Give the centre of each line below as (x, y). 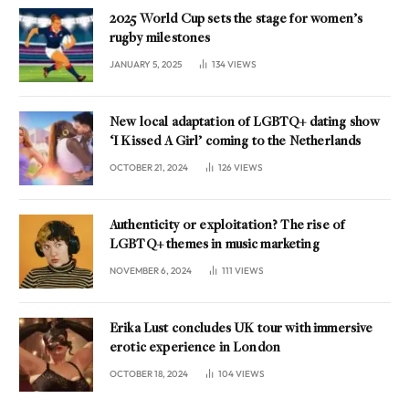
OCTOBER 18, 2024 (149, 373)
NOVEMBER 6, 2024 (151, 270)
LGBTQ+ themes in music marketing (215, 245)
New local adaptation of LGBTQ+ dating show (245, 122)
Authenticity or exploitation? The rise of (227, 225)
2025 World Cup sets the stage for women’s (236, 19)
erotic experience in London (195, 348)
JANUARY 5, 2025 (146, 64)
